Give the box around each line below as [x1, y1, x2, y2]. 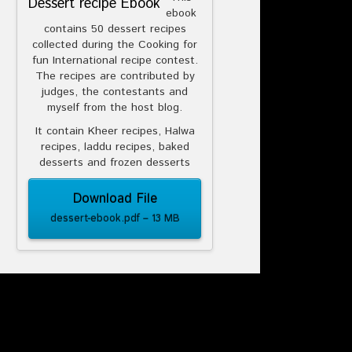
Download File [72, 189, 157, 208]
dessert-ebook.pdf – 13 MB [49, 210, 180, 226]
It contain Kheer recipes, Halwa [35, 123, 195, 139]
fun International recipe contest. [31, 53, 198, 68]
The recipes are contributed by [35, 68, 195, 84]
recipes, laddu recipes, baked [40, 139, 189, 155]
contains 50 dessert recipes [43, 21, 186, 37]
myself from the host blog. [47, 100, 182, 115]
